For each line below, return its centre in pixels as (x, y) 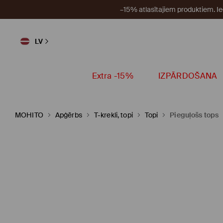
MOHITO (29, 115)
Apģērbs (68, 115)
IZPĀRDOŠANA (188, 76)
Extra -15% (112, 76)
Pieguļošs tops (194, 115)
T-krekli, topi (113, 115)
